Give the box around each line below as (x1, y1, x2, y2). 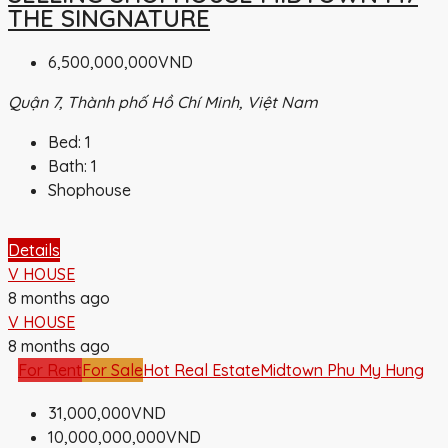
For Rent (18, 359, 82, 380)
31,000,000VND (48, 402, 166, 423)
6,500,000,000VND (48, 51, 193, 72)
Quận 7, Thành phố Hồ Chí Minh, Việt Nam (8, 91, 318, 112)
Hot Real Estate (143, 359, 260, 380)
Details (8, 239, 60, 260)
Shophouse (48, 179, 131, 200)
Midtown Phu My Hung (260, 359, 424, 380)
